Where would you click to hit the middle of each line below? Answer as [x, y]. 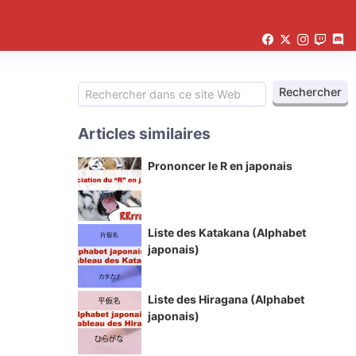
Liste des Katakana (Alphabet [227, 232]
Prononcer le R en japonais [220, 166]
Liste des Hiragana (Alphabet [226, 299]
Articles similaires [144, 133]
